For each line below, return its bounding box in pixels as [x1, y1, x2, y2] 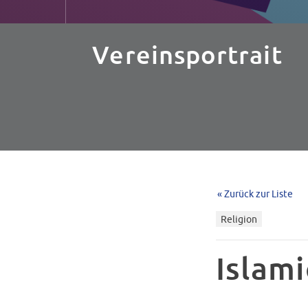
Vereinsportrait [92, 38, 283, 71]
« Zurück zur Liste [217, 188, 293, 200]
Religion [220, 213, 257, 225]
